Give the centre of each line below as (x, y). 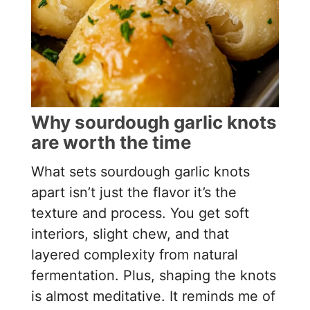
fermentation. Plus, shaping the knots (154, 276)
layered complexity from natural (135, 255)
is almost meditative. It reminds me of (154, 297)
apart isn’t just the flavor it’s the (134, 193)
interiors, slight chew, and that (130, 234)
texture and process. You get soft (140, 213)
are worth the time (111, 143)
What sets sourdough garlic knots (141, 172)
